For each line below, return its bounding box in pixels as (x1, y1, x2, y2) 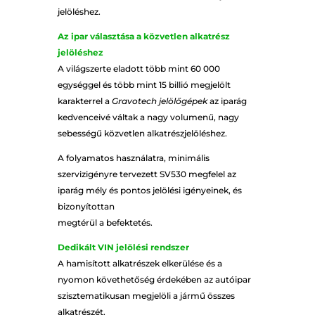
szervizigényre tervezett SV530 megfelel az (57, 169, 236, 180)
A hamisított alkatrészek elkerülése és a (57, 258, 222, 269)
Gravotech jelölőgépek (111, 96, 207, 107)
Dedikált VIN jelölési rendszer (57, 242, 189, 253)
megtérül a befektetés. (57, 217, 153, 229)
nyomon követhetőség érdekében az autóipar (57, 274, 251, 285)
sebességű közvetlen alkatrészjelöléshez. (57, 128, 227, 139)
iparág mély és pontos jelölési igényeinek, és (57, 185, 242, 196)
